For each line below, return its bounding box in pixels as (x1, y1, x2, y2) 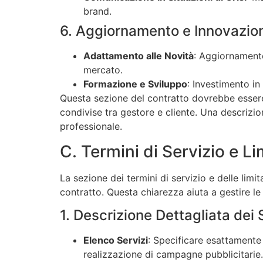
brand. (83, 5, 112, 18)
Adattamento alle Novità (83, 50, 194, 62)
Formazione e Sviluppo (83, 78, 187, 90)
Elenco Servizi (83, 234, 148, 247)
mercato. (83, 64, 123, 76)
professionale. (60, 120, 122, 133)
